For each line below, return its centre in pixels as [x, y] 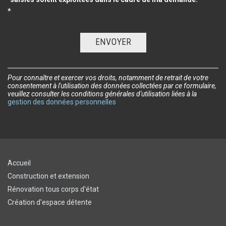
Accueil [19, 163]
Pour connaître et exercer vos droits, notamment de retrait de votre [108, 77]
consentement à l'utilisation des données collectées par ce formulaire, [112, 86]
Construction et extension [48, 176]
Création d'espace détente [50, 202]
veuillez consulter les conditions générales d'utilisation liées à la [102, 94]
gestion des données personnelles [62, 102]
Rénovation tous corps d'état [53, 189]
